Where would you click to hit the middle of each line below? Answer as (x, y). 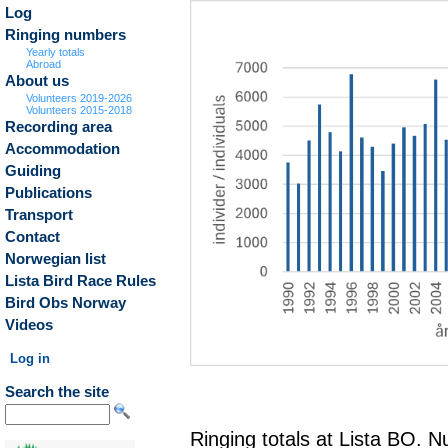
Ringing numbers (65, 35)
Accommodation (62, 149)
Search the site (57, 392)
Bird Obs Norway (65, 303)
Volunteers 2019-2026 (79, 98)
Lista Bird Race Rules (80, 281)
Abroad (44, 64)
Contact (32, 237)
